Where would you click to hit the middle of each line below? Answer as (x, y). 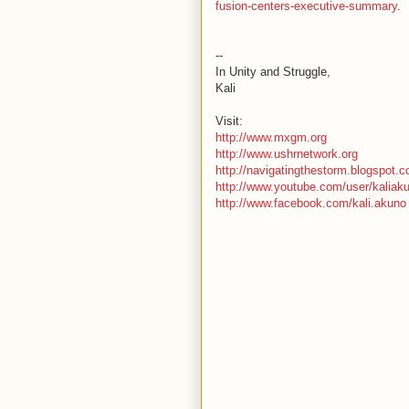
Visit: (229, 121)
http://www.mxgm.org (271, 137)
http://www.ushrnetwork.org (286, 154)
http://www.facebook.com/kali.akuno (310, 203)
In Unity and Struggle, (273, 72)
